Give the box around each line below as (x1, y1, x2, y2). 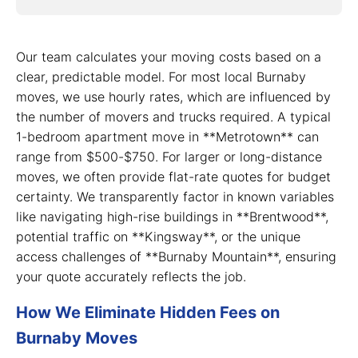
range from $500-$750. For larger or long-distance (16, 149, 322, 165)
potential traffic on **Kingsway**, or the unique (16, 229, 300, 245)
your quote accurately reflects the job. (16, 268, 246, 284)
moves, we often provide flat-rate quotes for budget (16, 169, 331, 185)
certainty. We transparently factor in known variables (16, 189, 334, 205)
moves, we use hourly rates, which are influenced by (16, 89, 331, 105)
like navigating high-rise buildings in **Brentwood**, (16, 209, 328, 225)
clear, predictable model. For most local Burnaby (16, 69, 306, 85)
